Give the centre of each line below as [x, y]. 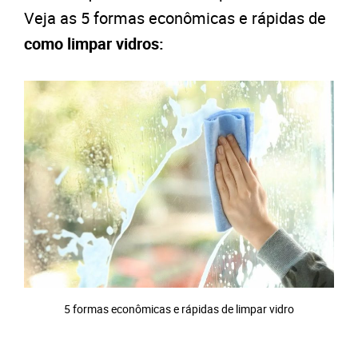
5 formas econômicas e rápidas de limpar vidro [179, 309]
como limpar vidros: [94, 44]
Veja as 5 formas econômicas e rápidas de [175, 18]
